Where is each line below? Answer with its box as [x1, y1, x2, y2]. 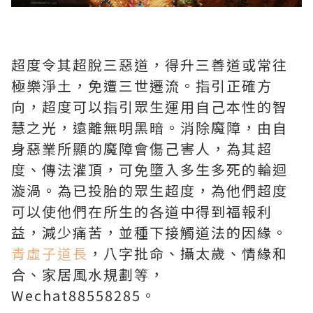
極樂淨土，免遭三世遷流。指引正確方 [11, 75, 272, 96]
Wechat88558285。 [11, 284, 156, 305]
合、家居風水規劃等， [11, 263, 165, 284]
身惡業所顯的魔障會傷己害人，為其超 [11, 138, 272, 159]
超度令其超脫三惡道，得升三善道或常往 [11, 54, 288, 75]
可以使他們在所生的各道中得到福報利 [11, 201, 272, 221]
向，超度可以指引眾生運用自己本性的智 [11, 96, 288, 117]
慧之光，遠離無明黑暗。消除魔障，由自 [11, 117, 288, 138]
